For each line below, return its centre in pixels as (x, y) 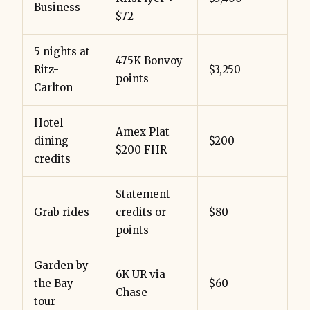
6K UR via (140, 274)
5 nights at (62, 51)
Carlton (53, 87)
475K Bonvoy (149, 60)
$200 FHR (141, 149)
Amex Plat (143, 131)
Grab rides (62, 212)
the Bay (54, 283)
